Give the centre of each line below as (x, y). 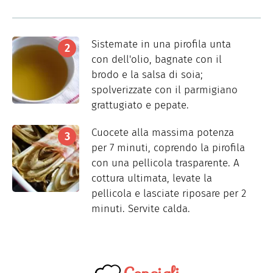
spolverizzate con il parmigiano (165, 90)
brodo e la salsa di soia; (147, 75)
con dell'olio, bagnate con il (157, 60)
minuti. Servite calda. (141, 209)
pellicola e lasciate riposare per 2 (169, 194)
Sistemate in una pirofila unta (161, 44)
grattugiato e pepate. (140, 105)
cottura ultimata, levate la (152, 179)
